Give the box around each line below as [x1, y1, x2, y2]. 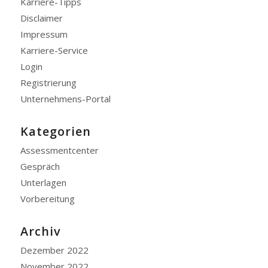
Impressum [20, 28, 68, 40]
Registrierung [20, 77, 77, 89]
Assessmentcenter [20, 144, 99, 156]
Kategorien [20, 123, 91, 139]
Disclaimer [20, 12, 63, 24]
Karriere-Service [20, 44, 88, 56]
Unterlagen [20, 176, 66, 188]
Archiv [20, 223, 61, 239]
